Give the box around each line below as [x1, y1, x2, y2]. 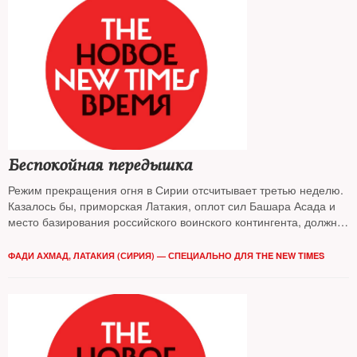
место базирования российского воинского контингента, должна [8, 214, 343, 229]
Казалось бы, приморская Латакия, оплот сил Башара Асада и [8, 198, 335, 214]
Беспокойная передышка [8, 155, 192, 175]
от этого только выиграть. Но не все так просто [8, 229, 253, 245]
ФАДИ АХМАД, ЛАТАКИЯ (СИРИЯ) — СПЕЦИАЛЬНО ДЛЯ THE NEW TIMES [8, 249, 324, 261]
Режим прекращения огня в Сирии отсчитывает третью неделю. [8, 182, 343, 198]
